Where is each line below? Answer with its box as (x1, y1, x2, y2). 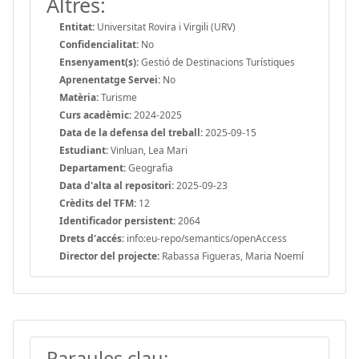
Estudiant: (59, 143, 108, 157)
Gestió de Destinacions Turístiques (139, 54, 295, 69)
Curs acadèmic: (59, 107, 131, 122)
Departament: (59, 160, 126, 175)
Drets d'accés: (59, 231, 124, 245)
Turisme (99, 90, 137, 104)
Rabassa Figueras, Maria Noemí (159, 248, 304, 263)
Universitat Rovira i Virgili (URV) (95, 19, 236, 34)
